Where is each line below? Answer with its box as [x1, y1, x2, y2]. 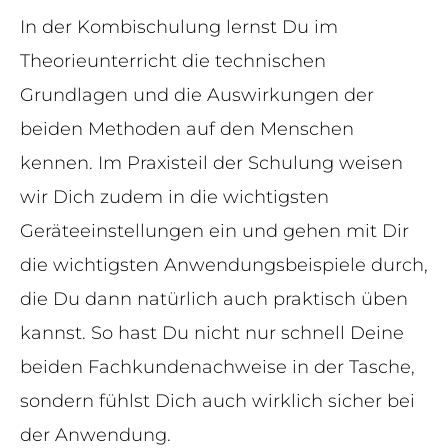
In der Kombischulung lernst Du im [20, 15, 338, 38]
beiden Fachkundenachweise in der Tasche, [20, 355, 415, 378]
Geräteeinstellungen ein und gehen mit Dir [20, 219, 409, 242]
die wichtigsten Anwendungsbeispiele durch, [20, 253, 428, 276]
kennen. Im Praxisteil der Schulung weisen [20, 151, 403, 174]
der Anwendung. [20, 423, 171, 446]
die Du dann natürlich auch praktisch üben [20, 287, 408, 310]
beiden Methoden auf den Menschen [20, 117, 354, 140]
